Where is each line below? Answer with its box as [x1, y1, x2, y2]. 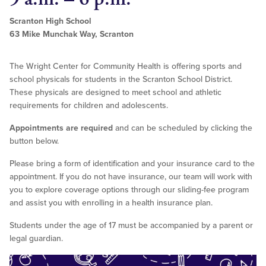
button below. [9, 136, 59, 147]
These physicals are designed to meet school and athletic [9, 87, 221, 98]
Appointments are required [9, 123, 113, 134]
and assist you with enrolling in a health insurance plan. [9, 198, 213, 208]
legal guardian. [9, 233, 63, 244]
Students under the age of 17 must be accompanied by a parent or [9, 220, 253, 231]
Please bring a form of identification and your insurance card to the [9, 159, 255, 169]
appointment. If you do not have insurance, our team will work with [9, 172, 252, 182]
